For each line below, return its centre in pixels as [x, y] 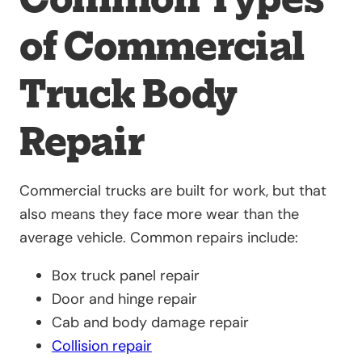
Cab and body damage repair [150, 322]
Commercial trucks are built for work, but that [173, 190]
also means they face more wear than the [159, 214]
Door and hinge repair [124, 299]
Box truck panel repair [126, 275]
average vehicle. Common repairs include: [159, 237]
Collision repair [102, 345]
